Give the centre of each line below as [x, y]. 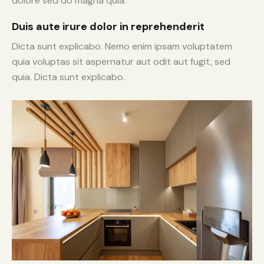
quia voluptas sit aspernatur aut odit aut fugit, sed [121, 61]
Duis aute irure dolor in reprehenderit [108, 26]
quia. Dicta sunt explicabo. [68, 77]
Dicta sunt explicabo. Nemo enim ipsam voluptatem [122, 46]
